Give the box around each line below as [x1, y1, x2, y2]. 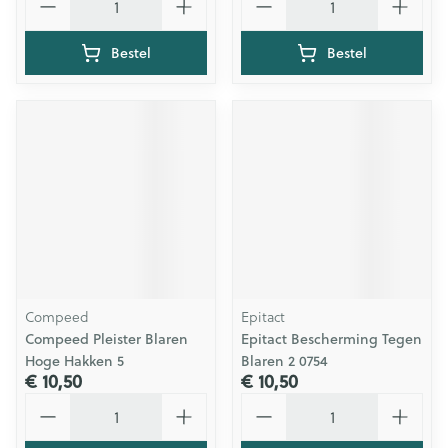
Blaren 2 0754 [241, 351, 328, 371]
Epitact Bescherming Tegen [241, 329, 422, 349]
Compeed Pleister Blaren [25, 329, 188, 349]
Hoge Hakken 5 [25, 351, 124, 371]
